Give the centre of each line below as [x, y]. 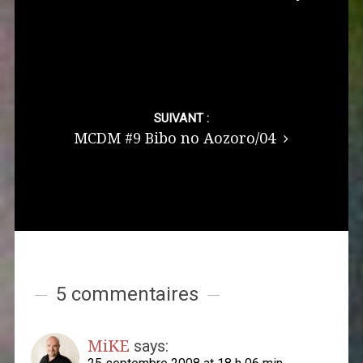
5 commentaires [127, 295]
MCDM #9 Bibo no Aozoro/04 [177, 139]
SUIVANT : [181, 119]
